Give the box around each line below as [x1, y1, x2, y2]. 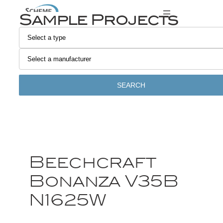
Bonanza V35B [29, 171, 179, 191]
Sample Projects [19, 10, 178, 28]
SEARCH [116, 81, 145, 89]
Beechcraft [29, 152, 156, 172]
